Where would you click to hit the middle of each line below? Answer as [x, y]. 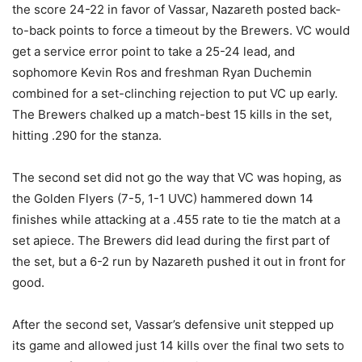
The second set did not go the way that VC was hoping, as [177, 177]
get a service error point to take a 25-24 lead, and [154, 51]
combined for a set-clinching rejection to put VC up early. [175, 93]
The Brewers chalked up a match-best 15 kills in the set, [172, 114]
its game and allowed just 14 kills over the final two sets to [178, 345]
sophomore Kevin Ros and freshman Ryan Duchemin [162, 72]
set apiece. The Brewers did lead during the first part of [171, 240]
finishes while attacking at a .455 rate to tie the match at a [176, 219]
